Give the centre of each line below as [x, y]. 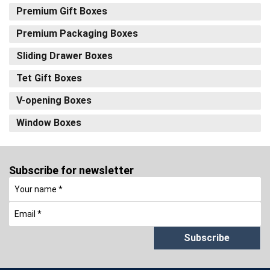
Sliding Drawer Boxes [64, 55]
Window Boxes [49, 122]
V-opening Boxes [54, 100]
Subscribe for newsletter [71, 170]
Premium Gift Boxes [62, 11]
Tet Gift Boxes [49, 78]
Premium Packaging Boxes [77, 33]
